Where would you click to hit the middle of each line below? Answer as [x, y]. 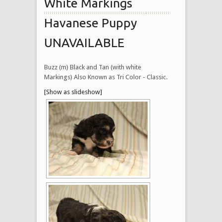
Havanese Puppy [90, 23]
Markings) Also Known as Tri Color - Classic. [106, 77]
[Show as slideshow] [73, 92]
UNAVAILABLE [84, 42]
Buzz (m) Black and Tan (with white [93, 67]
